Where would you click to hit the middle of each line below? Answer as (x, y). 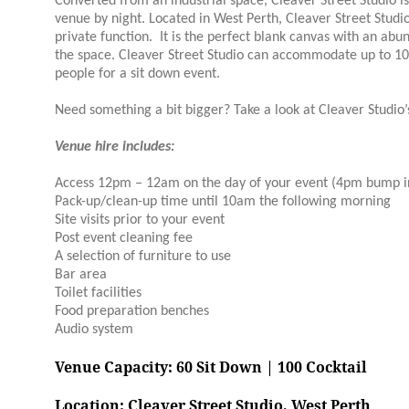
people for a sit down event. (137, 74)
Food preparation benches (132, 311)
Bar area (81, 275)
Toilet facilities (98, 293)
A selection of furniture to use (143, 257)
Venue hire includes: (115, 147)
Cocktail (338, 367)
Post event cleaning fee (124, 238)
